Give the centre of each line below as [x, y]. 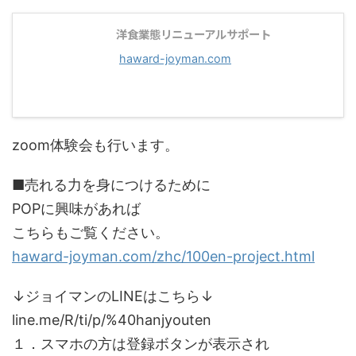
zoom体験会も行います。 [95, 145]
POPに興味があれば [76, 209]
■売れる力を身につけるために [111, 185]
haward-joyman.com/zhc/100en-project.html [163, 256]
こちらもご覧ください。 [91, 232]
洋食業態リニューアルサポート [193, 34]
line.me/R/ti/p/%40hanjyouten [112, 320]
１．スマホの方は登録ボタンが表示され [141, 344]
